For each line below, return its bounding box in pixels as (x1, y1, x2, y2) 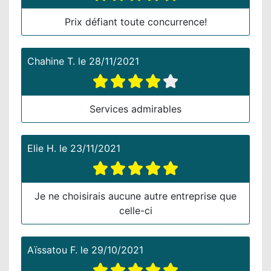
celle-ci (119, 204, 152, 217)
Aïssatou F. (27, 243, 77, 256)
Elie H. (27, 142, 56, 154)
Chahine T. (27, 54, 75, 67)
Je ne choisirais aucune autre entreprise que (34, 189, 237, 202)
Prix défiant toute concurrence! (64, 15, 207, 28)
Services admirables (90, 102, 181, 115)
